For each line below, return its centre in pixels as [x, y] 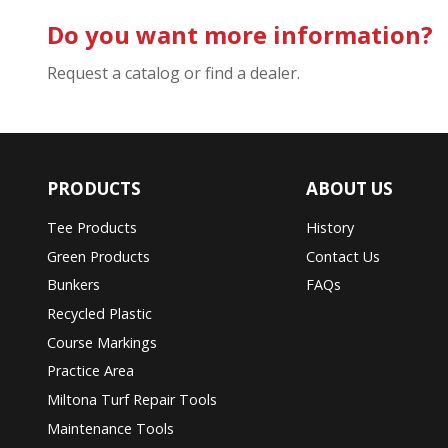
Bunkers [74, 285]
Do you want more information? [240, 35]
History [329, 228]
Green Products [99, 256]
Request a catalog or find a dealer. [174, 73]
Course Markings [102, 342]
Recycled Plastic [100, 314]
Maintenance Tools [111, 428]
